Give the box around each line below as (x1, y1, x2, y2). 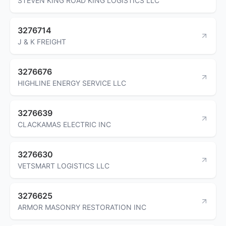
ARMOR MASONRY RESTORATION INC (18, 202, 146, 211)
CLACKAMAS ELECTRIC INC (18, 120, 111, 129)
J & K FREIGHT (18, 37, 66, 46)
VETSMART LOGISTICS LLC (18, 161, 109, 170)
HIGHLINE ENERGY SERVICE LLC (18, 78, 126, 87)
